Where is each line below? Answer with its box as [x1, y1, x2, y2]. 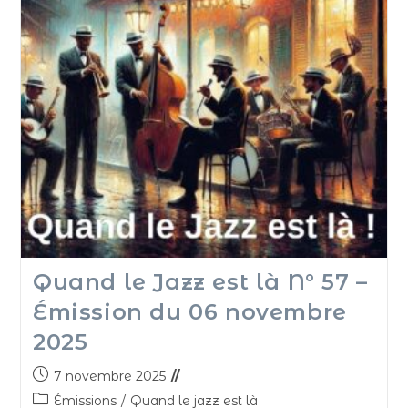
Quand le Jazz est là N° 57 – [32, 268, 368, 295]
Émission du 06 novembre [32, 298, 347, 325]
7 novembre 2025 [53, 367, 166, 384]
